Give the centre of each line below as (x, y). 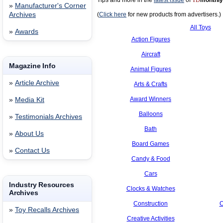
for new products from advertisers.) (174, 14)
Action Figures (151, 39)
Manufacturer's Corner (51, 6)
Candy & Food (151, 159)
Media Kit (30, 100)
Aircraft (151, 54)
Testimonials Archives (49, 117)
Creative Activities (151, 219)
